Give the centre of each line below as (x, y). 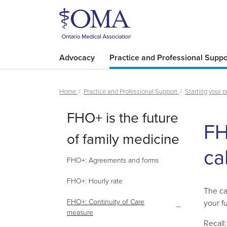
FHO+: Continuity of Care (106, 201)
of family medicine (123, 139)
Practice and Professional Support (131, 91)
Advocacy (77, 58)
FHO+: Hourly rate (95, 181)
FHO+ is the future (123, 117)
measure (80, 212)
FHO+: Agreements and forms (113, 160)
